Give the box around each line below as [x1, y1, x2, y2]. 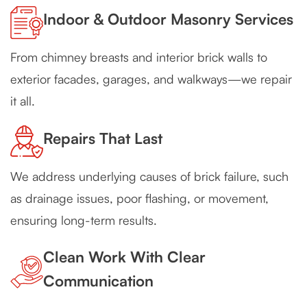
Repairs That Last [43, 129, 162, 148]
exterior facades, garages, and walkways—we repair [10, 71, 292, 86]
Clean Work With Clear [43, 247, 206, 266]
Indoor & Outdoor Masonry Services [43, 10, 293, 29]
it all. [10, 93, 35, 108]
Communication [43, 271, 153, 290]
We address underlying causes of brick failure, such [10, 168, 288, 184]
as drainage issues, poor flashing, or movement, [10, 190, 269, 206]
